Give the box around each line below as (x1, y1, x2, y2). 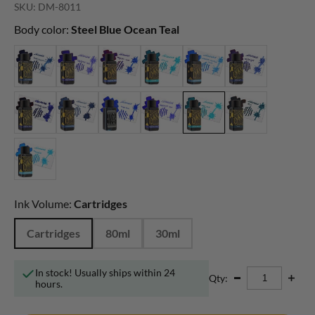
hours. (34, 277, 63, 290)
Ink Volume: (14, 196, 72, 210)
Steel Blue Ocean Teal (71, 22, 179, 36)
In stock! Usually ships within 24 (34, 266, 175, 278)
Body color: (14, 22, 71, 36)
